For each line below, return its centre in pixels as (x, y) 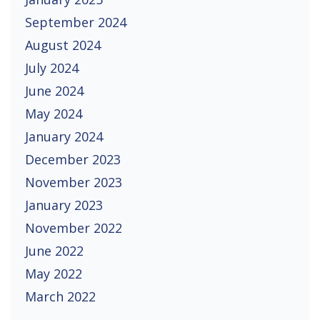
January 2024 (64, 136)
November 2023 (74, 182)
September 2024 (76, 22)
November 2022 (74, 227)
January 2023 (64, 205)
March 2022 (60, 296)
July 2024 (52, 67)
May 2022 (54, 273)
